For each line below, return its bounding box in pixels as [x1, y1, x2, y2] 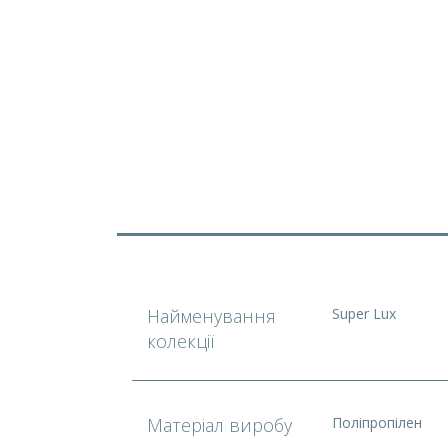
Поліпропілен [332, 413, 422, 432]
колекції [147, 329, 214, 353]
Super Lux [332, 304, 396, 323]
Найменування [147, 304, 276, 328]
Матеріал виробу [147, 413, 292, 437]
